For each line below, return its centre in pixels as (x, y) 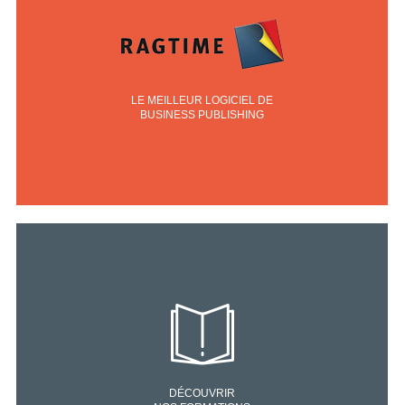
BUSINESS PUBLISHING (202, 115)
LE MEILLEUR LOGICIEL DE (202, 100)
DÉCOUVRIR (202, 393)
